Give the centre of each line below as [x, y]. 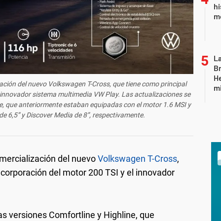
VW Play [105, 94]
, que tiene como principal [148, 84]
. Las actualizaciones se [154, 94]
